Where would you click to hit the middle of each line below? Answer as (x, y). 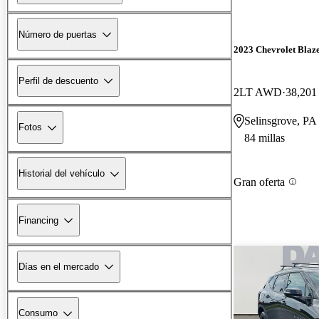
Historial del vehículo (62, 174)
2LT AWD (258, 92)
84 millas (265, 137)
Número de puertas (58, 34)
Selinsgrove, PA (281, 120)
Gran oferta (259, 182)
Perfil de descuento (58, 80)
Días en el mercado (59, 266)
